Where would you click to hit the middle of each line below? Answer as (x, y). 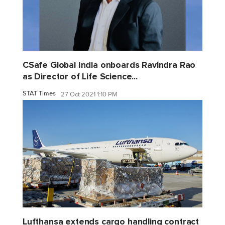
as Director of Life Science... (80, 76)
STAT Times (39, 93)
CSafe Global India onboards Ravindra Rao (109, 65)
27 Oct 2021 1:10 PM (89, 95)
